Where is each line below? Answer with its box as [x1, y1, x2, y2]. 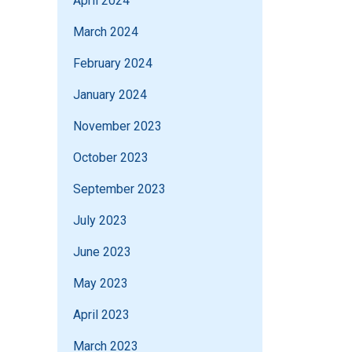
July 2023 [73, 213, 127, 229]
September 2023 [73, 181, 166, 197]
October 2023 [73, 150, 148, 166]
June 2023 [73, 244, 131, 260]
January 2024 [73, 87, 147, 103]
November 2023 [73, 119, 162, 134]
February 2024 [73, 56, 152, 71]
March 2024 [73, 24, 138, 40]
